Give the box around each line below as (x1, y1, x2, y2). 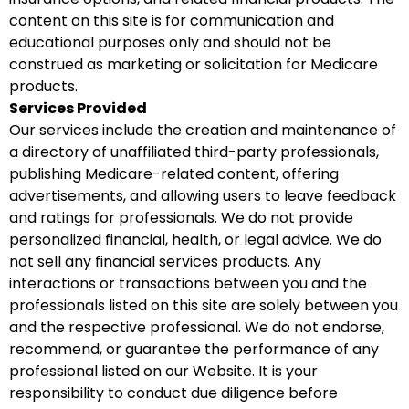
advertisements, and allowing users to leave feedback (9, 185, 396, 206)
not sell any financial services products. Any (9, 251, 321, 272)
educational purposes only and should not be (9, 32, 331, 53)
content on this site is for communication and (9, 10, 334, 31)
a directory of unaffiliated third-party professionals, (9, 142, 379, 163)
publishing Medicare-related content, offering (9, 163, 339, 184)
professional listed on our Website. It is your (9, 361, 318, 382)
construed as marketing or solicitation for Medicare (9, 54, 378, 75)
